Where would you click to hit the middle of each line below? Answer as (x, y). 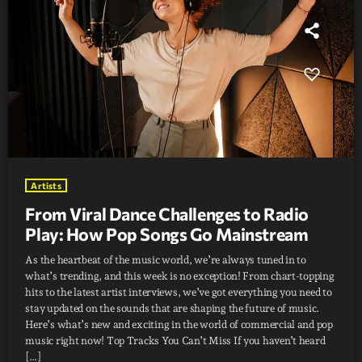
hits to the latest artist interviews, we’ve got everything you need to (179, 293)
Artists (46, 185)
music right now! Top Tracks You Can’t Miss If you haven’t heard (175, 341)
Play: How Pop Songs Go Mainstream (167, 233)
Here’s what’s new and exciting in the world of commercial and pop (179, 325)
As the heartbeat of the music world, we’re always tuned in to (166, 260)
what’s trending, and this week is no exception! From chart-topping (180, 276)
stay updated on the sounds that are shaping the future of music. (173, 309)
